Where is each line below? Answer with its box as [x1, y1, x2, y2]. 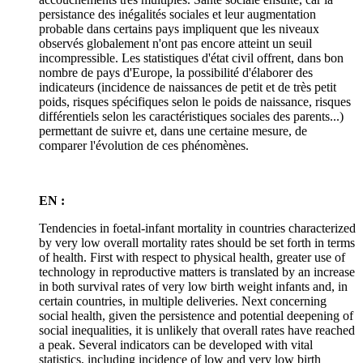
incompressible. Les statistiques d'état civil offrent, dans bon [39, 50, 344, 65]
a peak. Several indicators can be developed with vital [39, 337, 313, 352]
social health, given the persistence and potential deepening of [39, 308, 353, 322]
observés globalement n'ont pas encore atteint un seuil [39, 36, 312, 50]
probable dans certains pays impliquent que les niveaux [39, 21, 319, 36]
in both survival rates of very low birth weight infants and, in [39, 279, 348, 293]
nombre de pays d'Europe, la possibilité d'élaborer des [39, 65, 313, 79]
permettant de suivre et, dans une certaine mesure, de [39, 123, 307, 138]
